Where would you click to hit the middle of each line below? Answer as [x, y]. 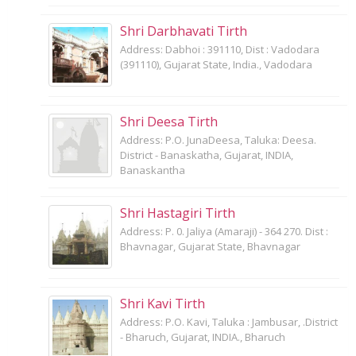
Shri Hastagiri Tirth [178, 213]
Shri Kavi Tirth [163, 303]
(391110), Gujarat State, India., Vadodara [216, 64]
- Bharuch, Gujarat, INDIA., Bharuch [203, 337]
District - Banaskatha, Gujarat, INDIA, [207, 155]
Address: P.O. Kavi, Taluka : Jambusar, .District [229, 321]
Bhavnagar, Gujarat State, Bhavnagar [210, 246]
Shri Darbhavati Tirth [184, 31]
